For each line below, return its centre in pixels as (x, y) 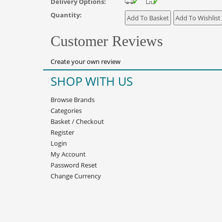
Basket (60, 121)
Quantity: (66, 15)
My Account (68, 154)
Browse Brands (73, 100)
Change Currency (76, 176)
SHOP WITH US (92, 81)
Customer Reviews (107, 41)
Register (62, 132)
